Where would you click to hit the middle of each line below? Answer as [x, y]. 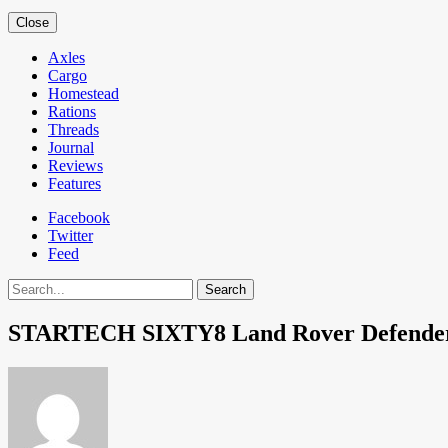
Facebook [79, 217]
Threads [73, 129]
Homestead [83, 93]
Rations [72, 111]
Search [28, 286]
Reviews [75, 165]
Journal [71, 147]
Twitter [70, 235]
